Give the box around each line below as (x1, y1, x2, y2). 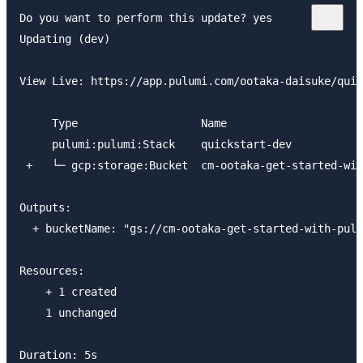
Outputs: (19, 200, 71, 214)
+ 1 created (19, 284, 117, 298)
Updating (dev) (19, 32, 110, 45)
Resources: (19, 263, 84, 277)
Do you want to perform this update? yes (19, 11, 272, 24)
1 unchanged (19, 305, 117, 319)
